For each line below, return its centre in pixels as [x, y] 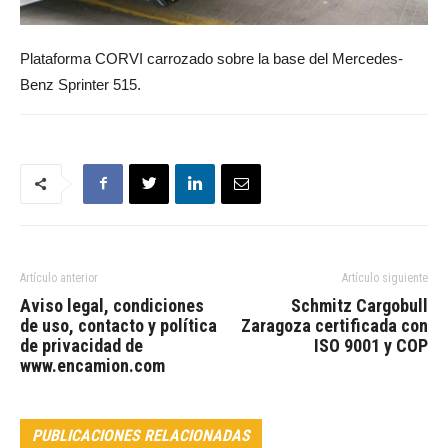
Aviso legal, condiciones [112, 305]
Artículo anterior [59, 277]
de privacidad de [81, 345]
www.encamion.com [92, 365]
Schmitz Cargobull [359, 305]
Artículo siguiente [385, 277]
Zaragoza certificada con [334, 325]
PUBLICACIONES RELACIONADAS [141, 435]
